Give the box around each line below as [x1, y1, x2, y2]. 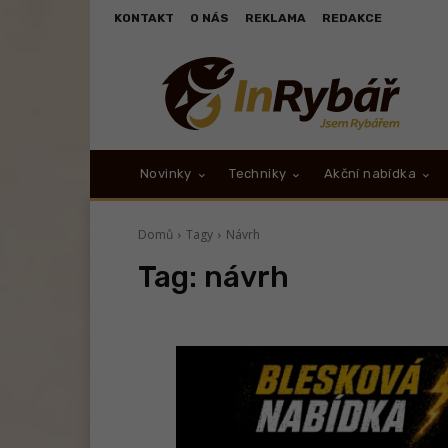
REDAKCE [322, 11, 382, 25]
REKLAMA [245, 11, 306, 25]
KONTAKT [114, 11, 174, 25]
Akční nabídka [323, 166, 417, 182]
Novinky [140, 166, 192, 182]
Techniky [229, 166, 287, 182]
